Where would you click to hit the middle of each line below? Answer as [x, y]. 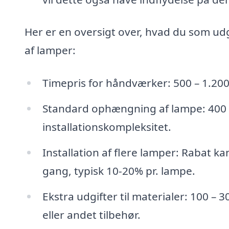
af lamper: [50, 50]
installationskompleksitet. [107, 127]
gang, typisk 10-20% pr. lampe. [119, 170]
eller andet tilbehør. [91, 214]
